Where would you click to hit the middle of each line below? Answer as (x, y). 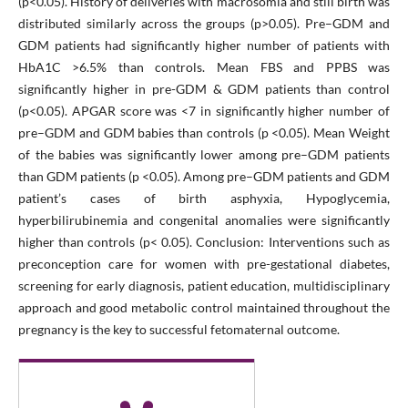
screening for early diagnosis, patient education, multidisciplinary (204, 285)
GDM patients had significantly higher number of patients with (204, 45)
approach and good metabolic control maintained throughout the (204, 307)
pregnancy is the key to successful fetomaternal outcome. (178, 329)
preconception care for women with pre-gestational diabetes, (204, 263)
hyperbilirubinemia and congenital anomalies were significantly (204, 219)
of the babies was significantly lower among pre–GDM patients (204, 154)
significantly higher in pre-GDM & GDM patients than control (204, 88)
